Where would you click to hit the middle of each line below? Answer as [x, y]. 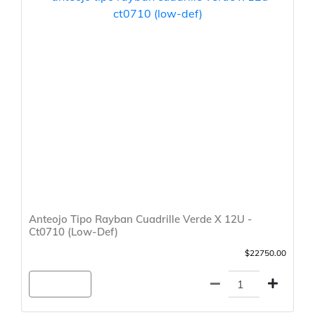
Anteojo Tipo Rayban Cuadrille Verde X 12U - [141, 219]
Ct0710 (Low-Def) [73, 232]
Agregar [60, 284]
